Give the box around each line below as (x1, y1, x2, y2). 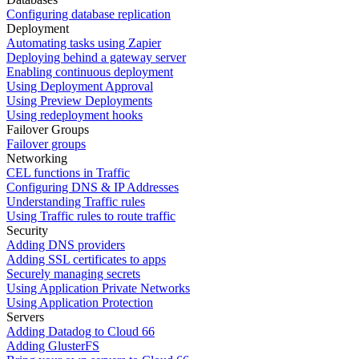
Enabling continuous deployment (6, 65, 173, 79)
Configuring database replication (6, 7, 171, 22)
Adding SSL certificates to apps (6, 252, 166, 267)
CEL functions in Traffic (6, 166, 130, 180)
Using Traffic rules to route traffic (6, 209, 175, 224)
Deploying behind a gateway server (6, 50, 186, 65)
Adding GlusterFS (6, 339, 99, 353)
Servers (6, 310, 44, 325)
